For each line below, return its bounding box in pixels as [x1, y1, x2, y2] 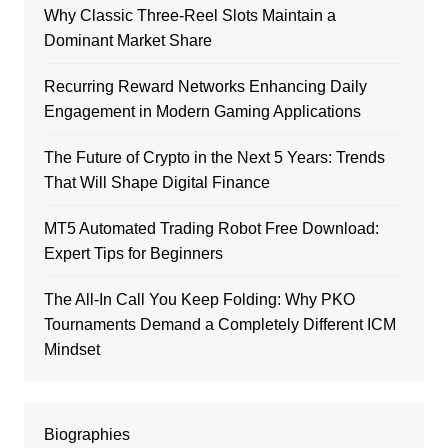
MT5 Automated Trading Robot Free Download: [43, 220, 379, 237]
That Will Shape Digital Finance [43, 174, 270, 191]
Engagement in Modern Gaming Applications [43, 103, 361, 120]
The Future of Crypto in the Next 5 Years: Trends [43, 149, 385, 166]
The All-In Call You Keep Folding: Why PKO [43, 291, 355, 308]
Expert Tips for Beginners [43, 245, 223, 262]
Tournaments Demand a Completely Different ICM [43, 316, 396, 333]
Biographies [43, 426, 130, 443]
